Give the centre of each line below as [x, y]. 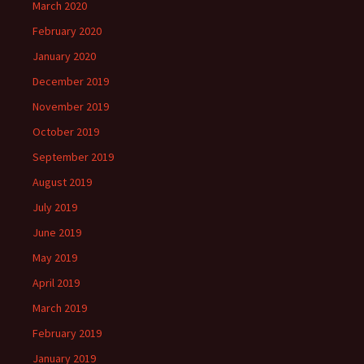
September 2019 [73, 157]
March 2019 [60, 308]
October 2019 [66, 132]
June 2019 [57, 232]
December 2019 [71, 81]
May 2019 [55, 258]
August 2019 [62, 182]
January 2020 [64, 56]
